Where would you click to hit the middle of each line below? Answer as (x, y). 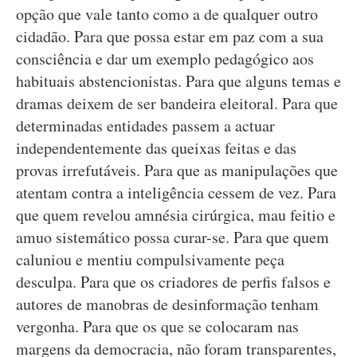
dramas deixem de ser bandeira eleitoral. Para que (177, 103)
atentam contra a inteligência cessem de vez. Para (176, 192)
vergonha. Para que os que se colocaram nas (157, 326)
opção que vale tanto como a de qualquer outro (167, 14)
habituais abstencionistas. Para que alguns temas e (178, 81)
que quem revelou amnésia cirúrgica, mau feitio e (176, 215)
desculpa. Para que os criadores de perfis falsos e (173, 282)
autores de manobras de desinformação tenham (167, 304)
